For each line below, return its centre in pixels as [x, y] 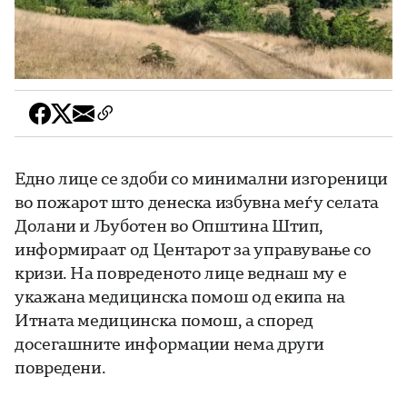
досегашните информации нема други [170, 344]
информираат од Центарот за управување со [193, 249]
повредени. [60, 367]
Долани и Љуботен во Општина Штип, [169, 226]
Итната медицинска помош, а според [164, 320]
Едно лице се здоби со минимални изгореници [201, 179]
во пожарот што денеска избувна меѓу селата [197, 202]
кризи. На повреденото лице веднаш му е [181, 273]
